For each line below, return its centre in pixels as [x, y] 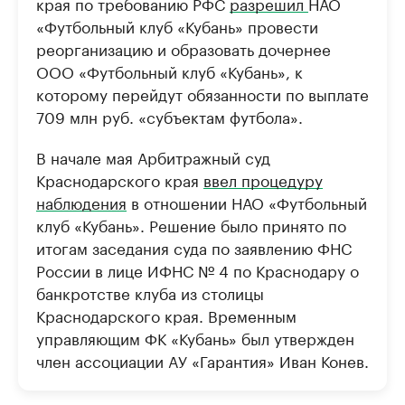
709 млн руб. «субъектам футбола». [170, 116]
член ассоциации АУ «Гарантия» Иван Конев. [202, 360]
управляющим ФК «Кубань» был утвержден [195, 338]
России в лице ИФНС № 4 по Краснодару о [198, 270]
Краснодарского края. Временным [166, 315]
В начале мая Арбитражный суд [153, 157]
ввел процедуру [263, 179]
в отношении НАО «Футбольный [247, 202]
